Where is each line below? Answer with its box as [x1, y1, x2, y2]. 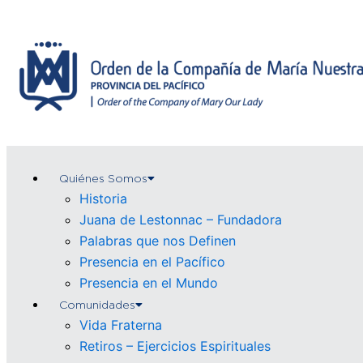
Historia [79, 190, 127, 207]
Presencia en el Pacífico [79, 254, 225, 270]
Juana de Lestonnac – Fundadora [79, 211, 282, 228]
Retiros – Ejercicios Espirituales [79, 338, 271, 354]
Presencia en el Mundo [79, 275, 218, 291]
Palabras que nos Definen [79, 233, 236, 249]
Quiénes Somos [59, 172, 147, 184]
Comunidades [59, 298, 135, 310]
